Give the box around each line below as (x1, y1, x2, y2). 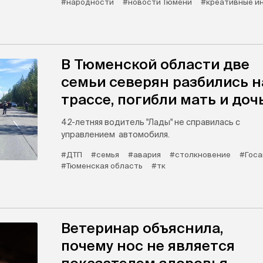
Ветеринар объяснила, (61, 220, 223, 236)
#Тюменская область (61, 161, 143, 170)
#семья (91, 150, 119, 159)
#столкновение (170, 150, 231, 159)
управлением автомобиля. (61, 130, 170, 139)
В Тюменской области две (61, 56, 249, 72)
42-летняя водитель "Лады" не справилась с (61, 117, 240, 127)
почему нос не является (61, 238, 235, 254)
